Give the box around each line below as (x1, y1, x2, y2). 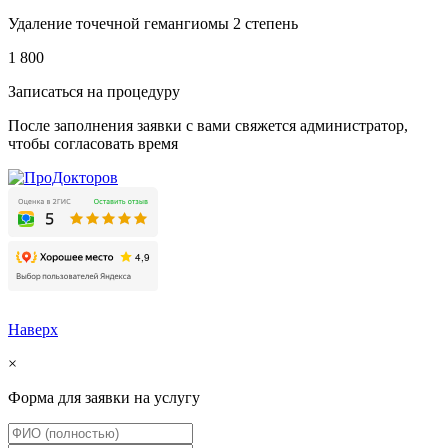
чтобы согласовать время (8, 134, 178, 152)
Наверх (8, 320, 58, 338)
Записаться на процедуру (8, 82, 180, 100)
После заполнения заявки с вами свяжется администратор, (8, 116, 408, 134)
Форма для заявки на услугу (8, 388, 200, 406)
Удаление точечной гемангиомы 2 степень (8, 14, 298, 32)
